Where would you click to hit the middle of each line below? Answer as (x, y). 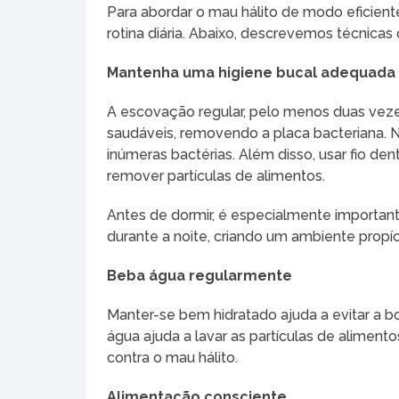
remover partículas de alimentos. (216, 176)
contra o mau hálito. (173, 358)
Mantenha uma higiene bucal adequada (252, 73)
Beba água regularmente (200, 276)
